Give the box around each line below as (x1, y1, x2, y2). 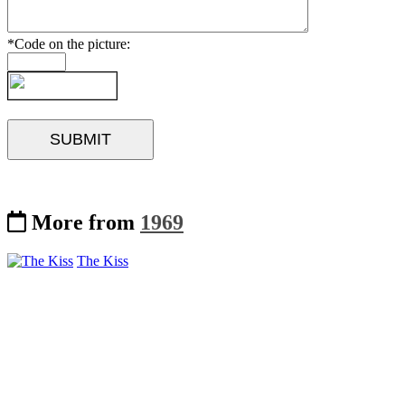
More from (26, 210, 140, 234)
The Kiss (77, 252, 128, 268)
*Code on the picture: (7, 35, 130, 52)
